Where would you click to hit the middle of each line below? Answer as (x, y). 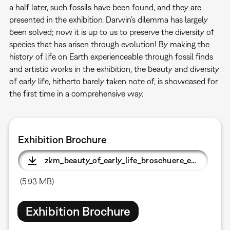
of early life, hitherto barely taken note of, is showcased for (113, 81)
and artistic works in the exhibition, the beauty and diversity (114, 69)
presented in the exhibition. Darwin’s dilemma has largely (108, 19)
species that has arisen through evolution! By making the (109, 44)
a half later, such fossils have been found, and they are (105, 7)
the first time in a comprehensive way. (76, 93)
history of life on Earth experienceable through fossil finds (111, 56)
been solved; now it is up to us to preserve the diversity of (111, 32)
